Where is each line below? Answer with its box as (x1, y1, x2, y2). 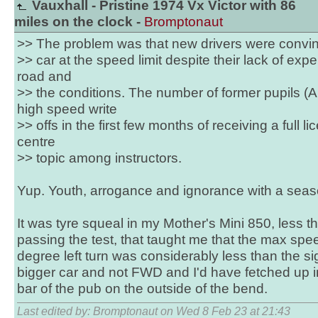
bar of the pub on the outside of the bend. (17, 281, 268, 296)
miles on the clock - (14, 14, 144, 29)
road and (17, 69, 72, 84)
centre (17, 134, 55, 149)
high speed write (17, 102, 117, 116)
